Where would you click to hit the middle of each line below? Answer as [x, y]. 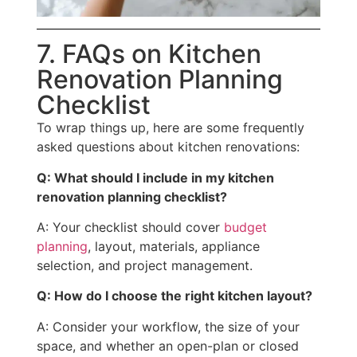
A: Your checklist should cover [130, 228]
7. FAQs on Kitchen [149, 54]
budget [245, 228]
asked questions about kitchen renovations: [168, 147]
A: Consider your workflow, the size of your [168, 326]
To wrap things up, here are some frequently [171, 128]
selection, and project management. [145, 266]
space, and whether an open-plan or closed [168, 345]
